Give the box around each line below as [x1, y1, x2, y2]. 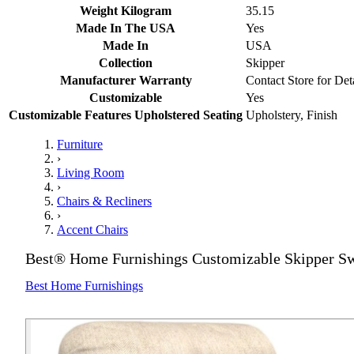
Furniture [57, 137, 103, 152]
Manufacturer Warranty [59, 73, 192, 88]
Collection [99, 56, 153, 70]
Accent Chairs [57, 223, 128, 237]
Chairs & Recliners [57, 194, 152, 209]
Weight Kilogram [80, 4, 171, 18]
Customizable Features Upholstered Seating [9, 108, 243, 122]
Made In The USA [76, 21, 175, 36]
